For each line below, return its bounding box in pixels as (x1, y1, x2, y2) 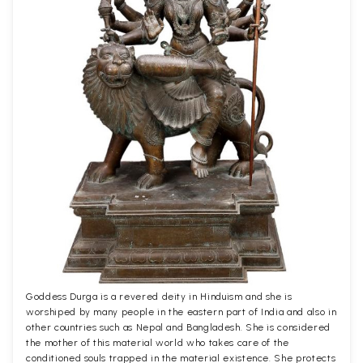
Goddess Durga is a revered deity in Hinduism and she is (26, 290, 293, 302)
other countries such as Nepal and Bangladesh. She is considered (26, 321, 331, 333)
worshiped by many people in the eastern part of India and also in (26, 305, 337, 318)
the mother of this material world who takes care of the (26, 336, 289, 348)
